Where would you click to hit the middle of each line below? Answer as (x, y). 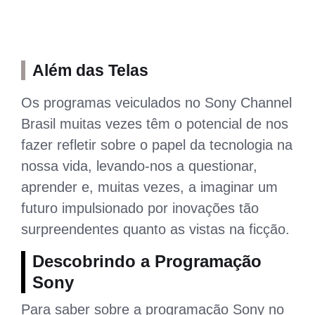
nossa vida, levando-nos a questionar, (139, 166)
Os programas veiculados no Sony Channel (156, 102)
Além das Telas (90, 70)
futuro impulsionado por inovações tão (140, 208)
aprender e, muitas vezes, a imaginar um (149, 187)
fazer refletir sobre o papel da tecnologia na (157, 144)
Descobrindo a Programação (147, 261)
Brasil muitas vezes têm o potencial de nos (155, 123)
